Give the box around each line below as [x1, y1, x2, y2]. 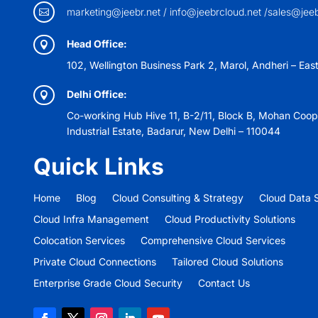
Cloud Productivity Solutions [165, 213, 295, 226]
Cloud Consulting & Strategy [112, 192, 243, 204]
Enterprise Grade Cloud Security [33, 277, 182, 290]
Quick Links [33, 153, 164, 181]
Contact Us [198, 277, 250, 290]
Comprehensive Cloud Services [141, 234, 285, 247]
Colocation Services [33, 234, 125, 247]
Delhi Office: [67, 88, 128, 101]
